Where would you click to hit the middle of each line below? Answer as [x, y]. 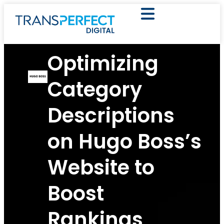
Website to [101, 167]
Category [95, 89]
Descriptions [111, 115]
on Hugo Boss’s [125, 141]
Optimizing [103, 63]
